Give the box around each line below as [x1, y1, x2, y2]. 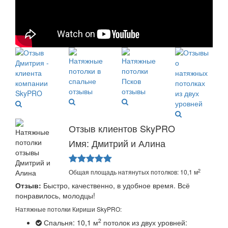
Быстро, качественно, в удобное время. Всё [41, 180, 190, 191]
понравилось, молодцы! [15, 190, 95, 201]
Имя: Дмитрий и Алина [68, 136, 165, 150]
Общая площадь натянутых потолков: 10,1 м [68, 167, 198, 177]
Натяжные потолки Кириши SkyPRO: [15, 205, 122, 214]
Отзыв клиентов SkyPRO [68, 122, 175, 135]
